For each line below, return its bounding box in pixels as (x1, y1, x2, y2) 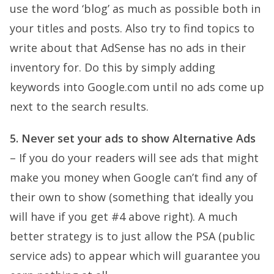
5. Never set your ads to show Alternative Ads (10, 131, 256, 146)
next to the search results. (10, 99, 149, 114)
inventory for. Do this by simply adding (10, 60, 215, 75)
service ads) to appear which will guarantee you (10, 248, 261, 263)
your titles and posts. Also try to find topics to (10, 21, 254, 35)
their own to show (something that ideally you (10, 190, 254, 204)
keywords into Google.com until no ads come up (10, 80, 264, 94)
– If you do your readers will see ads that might (10, 150, 259, 165)
